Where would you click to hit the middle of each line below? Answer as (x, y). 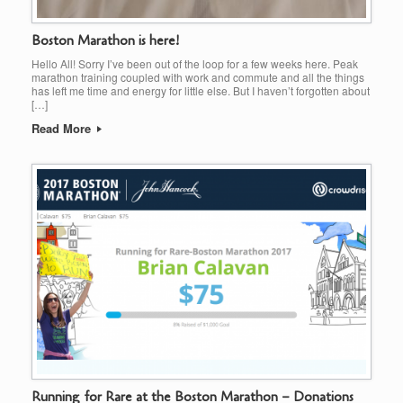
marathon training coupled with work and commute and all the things (198, 76)
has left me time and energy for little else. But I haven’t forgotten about (201, 90)
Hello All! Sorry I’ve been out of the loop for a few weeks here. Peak (195, 63)
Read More (63, 128)
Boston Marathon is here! (105, 40)
